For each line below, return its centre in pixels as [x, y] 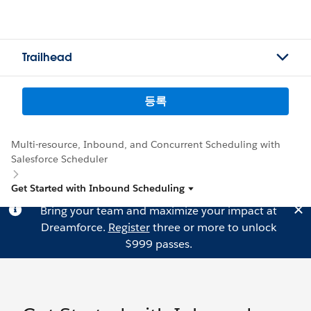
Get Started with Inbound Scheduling [98, 188]
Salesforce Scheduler [59, 159]
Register [129, 227]
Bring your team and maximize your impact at [158, 211]
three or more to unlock [213, 227]
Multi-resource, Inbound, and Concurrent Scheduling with [146, 144]
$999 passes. [158, 244]
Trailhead [47, 57]
